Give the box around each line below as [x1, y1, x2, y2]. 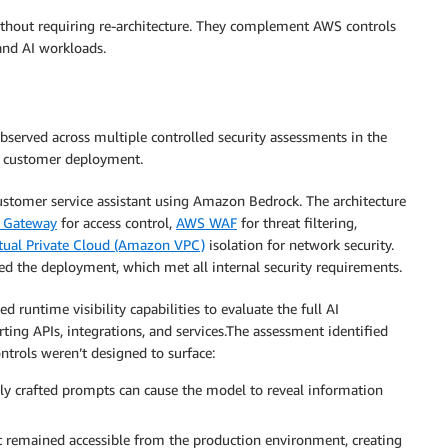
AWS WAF [176, 214, 237, 232]
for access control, [57, 214, 176, 232]
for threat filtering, [237, 214, 357, 232]
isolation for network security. [205, 236, 394, 254]
